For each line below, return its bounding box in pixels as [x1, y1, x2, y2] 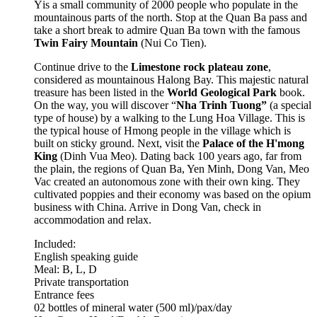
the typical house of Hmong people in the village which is [34, 124, 291, 137]
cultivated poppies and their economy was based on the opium [34, 188, 311, 200]
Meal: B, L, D [34, 263, 97, 275]
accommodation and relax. [34, 213, 151, 226]
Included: [34, 237, 76, 250]
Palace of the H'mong [202, 137, 304, 149]
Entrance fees [34, 288, 94, 301]
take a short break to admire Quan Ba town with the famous [34, 23, 300, 36]
